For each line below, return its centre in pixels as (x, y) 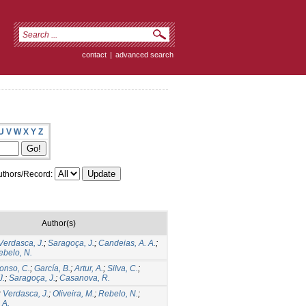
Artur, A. (89, 268)
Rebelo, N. (118, 293)
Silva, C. (123, 268)
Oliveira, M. (73, 293)
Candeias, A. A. (127, 243)
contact (94, 55)
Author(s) (58, 223)
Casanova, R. (85, 278)
